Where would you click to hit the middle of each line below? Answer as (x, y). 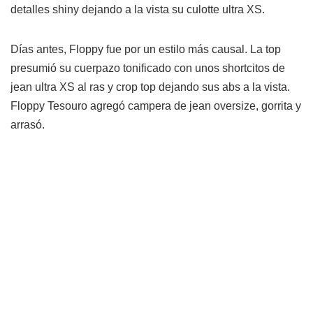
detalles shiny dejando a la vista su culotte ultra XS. (138, 10)
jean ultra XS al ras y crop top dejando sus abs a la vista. (150, 87)
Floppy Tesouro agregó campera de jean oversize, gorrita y (156, 106)
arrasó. (28, 125)
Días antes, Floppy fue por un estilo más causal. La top (146, 50)
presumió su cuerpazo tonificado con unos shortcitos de (148, 68)
